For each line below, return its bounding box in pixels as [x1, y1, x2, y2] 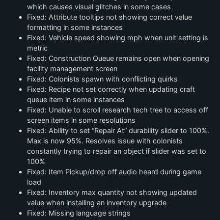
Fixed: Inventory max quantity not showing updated [27, 188, 197, 196]
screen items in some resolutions [27, 116, 136, 124]
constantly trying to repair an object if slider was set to [27, 147, 206, 155]
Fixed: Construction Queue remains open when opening [27, 54, 209, 62]
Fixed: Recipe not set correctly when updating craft [27, 85, 195, 93]
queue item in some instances [27, 95, 125, 104]
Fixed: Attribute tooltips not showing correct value [27, 13, 192, 21]
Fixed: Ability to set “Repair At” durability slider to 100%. [27, 126, 209, 135]
